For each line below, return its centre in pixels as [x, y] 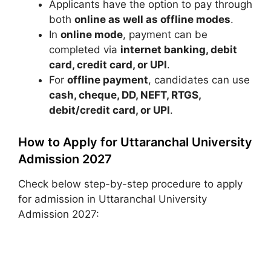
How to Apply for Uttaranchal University [135, 142]
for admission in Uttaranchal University [113, 199]
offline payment [108, 80]
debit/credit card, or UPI [109, 110]
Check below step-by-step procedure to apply [130, 184]
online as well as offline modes [152, 19]
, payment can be [165, 34]
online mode [92, 34]
